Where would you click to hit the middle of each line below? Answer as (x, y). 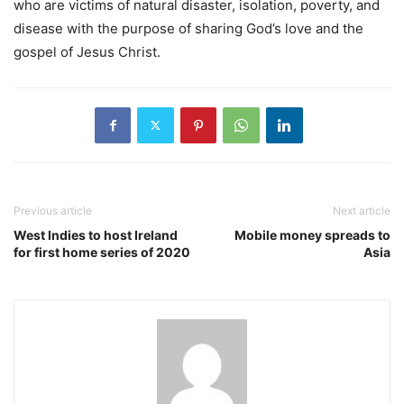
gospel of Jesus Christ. (87, 51)
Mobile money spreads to (312, 234)
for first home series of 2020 (102, 252)
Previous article (53, 210)
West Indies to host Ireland (96, 234)
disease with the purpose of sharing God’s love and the (188, 28)
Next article (362, 210)
